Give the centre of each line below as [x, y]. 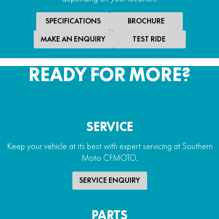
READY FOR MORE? [109, 74]
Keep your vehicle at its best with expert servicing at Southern [109, 146]
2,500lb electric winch [109, 47]
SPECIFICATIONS [73, 21]
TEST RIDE [149, 39]
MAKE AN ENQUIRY [73, 39]
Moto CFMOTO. [109, 158]
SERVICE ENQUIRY [109, 180]
